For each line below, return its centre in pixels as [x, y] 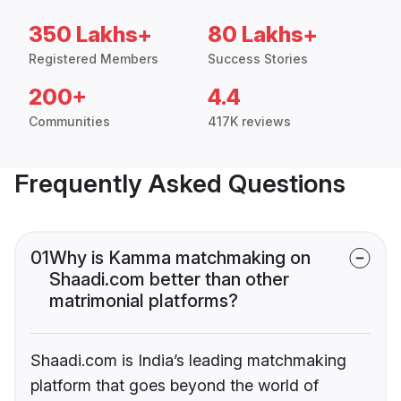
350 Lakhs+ [90, 35]
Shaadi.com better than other [169, 280]
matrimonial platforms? [144, 301]
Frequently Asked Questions [180, 184]
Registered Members [94, 59]
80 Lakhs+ [263, 35]
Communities [69, 122]
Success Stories [258, 59]
